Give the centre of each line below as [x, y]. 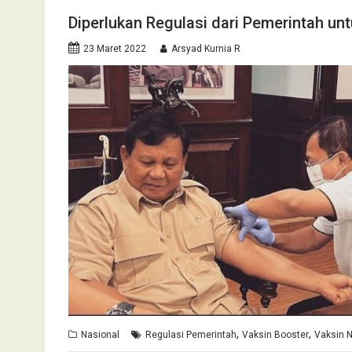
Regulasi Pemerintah [191, 335]
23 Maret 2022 [115, 49]
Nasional [100, 335]
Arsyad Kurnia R [206, 49]
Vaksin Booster [275, 335]
